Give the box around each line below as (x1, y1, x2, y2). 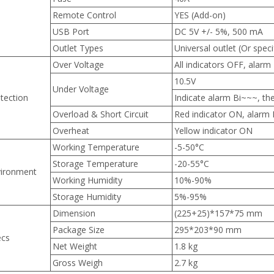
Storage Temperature (52, 157, 138, 169)
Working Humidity (52, 174, 122, 186)
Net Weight (52, 240, 97, 252)
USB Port (52, 25, 89, 37)
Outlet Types (52, 42, 103, 54)
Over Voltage (52, 58, 104, 70)
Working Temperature (52, 141, 139, 153)
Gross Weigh (52, 256, 103, 268)
